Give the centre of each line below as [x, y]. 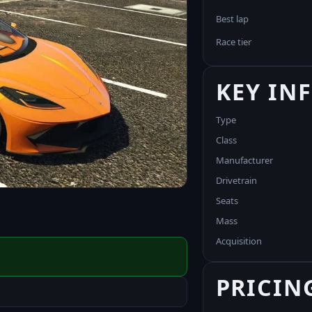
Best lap [232, 18]
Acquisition [239, 241]
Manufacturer [244, 160]
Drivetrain [236, 180]
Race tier [233, 41]
